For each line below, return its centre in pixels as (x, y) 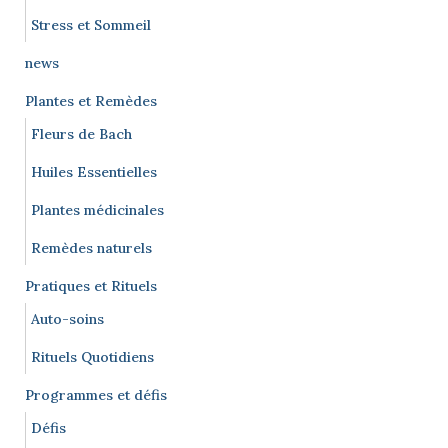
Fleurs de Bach (81, 133)
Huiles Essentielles (94, 171)
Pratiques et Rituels (91, 285)
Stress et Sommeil (91, 24)
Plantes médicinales (97, 209)
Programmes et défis (96, 394)
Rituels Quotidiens (92, 356)
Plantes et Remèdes (91, 100)
